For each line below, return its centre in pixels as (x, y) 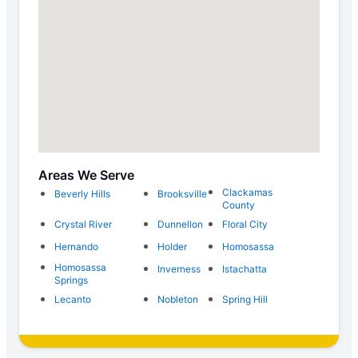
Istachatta (245, 268)
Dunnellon (180, 224)
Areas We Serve (86, 175)
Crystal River (83, 224)
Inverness (179, 268)
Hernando (76, 246)
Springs (71, 280)
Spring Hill (245, 299)
